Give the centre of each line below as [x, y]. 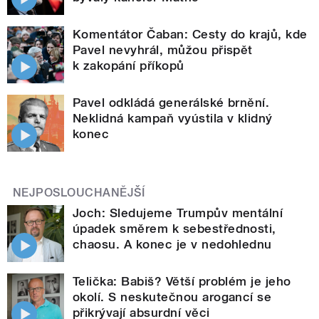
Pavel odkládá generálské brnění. [171, 103]
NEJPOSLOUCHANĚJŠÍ [79, 193]
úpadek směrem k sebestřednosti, [174, 229]
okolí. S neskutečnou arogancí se [172, 297]
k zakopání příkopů [129, 66]
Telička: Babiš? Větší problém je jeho [182, 282]
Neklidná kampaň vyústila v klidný [173, 119]
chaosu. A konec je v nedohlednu [172, 245]
